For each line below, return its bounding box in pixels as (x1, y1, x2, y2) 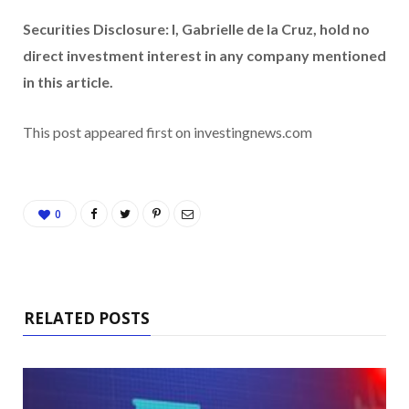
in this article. (23, 73, 113, 91)
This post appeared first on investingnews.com (23, 123, 312, 142)
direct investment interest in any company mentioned (23, 47, 386, 65)
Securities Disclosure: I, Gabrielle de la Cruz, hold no (23, 20, 370, 38)
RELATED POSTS (24, 308, 150, 330)
